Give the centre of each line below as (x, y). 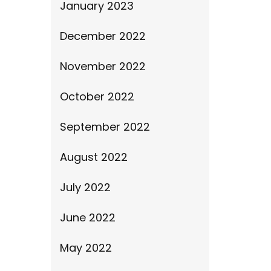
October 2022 (97, 96)
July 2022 (85, 187)
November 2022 (103, 66)
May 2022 (86, 248)
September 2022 (105, 127)
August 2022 (93, 157)
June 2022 (87, 217)
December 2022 (103, 36)
